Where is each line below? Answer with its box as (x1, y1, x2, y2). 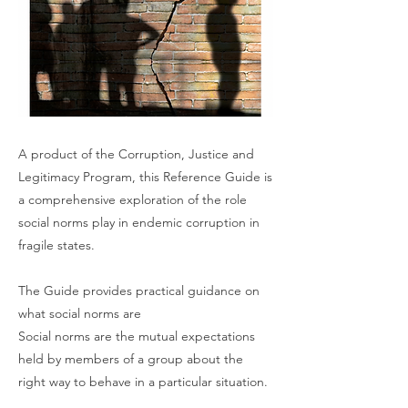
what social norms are (18, 305, 141, 321)
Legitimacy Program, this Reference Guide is (18, 168, 272, 185)
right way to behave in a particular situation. (18, 373, 268, 390)
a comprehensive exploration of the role (18, 191, 247, 208)
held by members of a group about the (18, 351, 243, 367)
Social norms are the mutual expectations (18, 328, 255, 344)
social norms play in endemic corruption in (18, 214, 260, 230)
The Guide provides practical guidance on (18, 282, 260, 299)
